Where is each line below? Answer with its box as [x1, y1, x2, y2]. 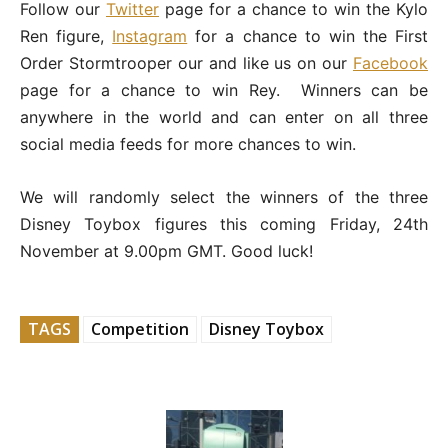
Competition [91, 318, 189, 341]
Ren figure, [20, 26, 113, 47]
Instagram [112, 26, 188, 47]
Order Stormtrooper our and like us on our [20, 53, 353, 74]
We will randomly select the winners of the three [20, 187, 428, 208]
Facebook [353, 53, 428, 74]
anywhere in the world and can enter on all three [20, 107, 428, 128]
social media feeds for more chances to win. [20, 134, 356, 155]
